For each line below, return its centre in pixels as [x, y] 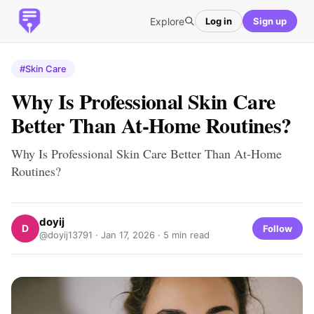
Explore [167, 21]
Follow [278, 228]
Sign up [270, 21]
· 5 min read [182, 235]
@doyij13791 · [70, 235]
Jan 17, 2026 [128, 235]
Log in [219, 21]
